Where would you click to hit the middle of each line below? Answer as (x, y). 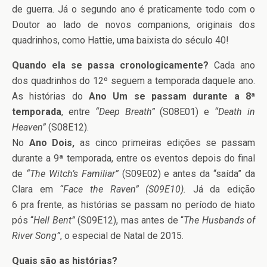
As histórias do (50, 96)
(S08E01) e (185, 111)
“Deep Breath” (125, 111)
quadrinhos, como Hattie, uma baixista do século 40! (120, 40)
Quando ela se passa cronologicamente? (113, 65)
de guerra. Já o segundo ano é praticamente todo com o (133, 9)
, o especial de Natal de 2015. (122, 235)
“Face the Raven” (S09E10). (126, 189)
